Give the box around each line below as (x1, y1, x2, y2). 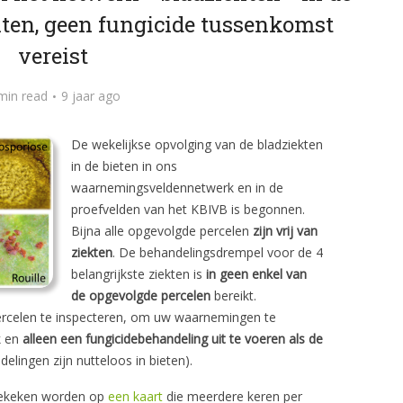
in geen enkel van (206, 265, 307, 282)
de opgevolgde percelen (71, 287, 210, 304)
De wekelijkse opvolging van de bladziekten (71, 136, 323, 153)
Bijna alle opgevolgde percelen (71, 222, 253, 239)
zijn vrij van (253, 222, 318, 239)
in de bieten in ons (71, 157, 177, 175)
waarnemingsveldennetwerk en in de (71, 179, 283, 196)
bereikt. (210, 287, 256, 304)
